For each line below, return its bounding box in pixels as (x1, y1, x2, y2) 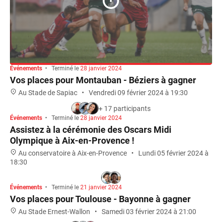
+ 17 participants (99, 104, 151, 112)
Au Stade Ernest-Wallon (18, 208, 90, 216)
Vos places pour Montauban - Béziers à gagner (10, 75, 196, 85)
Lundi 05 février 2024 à (138, 149, 209, 157)
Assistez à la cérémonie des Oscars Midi (10, 124, 171, 135)
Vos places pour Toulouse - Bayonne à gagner (10, 194, 191, 204)
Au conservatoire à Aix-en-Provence (18, 149, 127, 157)
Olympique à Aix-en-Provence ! (10, 135, 134, 146)
